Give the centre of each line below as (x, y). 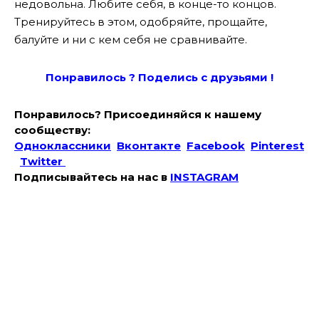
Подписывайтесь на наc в (91, 177)
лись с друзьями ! (222, 78)
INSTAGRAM (204, 177)
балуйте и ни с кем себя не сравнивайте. (131, 40)
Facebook (216, 146)
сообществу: (52, 130)
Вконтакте (149, 146)
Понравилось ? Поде (108, 78)
